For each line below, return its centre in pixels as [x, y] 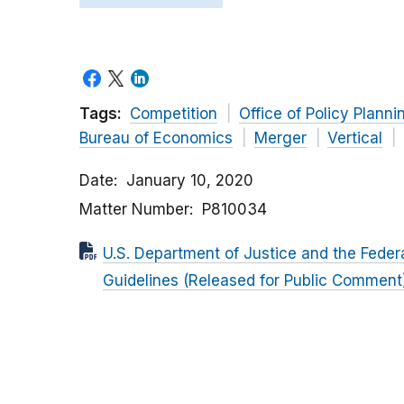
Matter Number [134, 210]
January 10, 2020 [190, 181]
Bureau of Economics [156, 138]
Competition [174, 114]
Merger [280, 138]
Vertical [355, 138]
